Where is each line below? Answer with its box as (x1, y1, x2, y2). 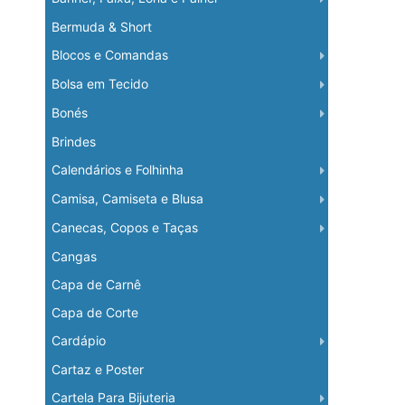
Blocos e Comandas (51, 46, 168, 62)
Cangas (51, 248, 97, 264)
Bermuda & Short (51, 18, 152, 34)
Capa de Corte (51, 304, 138, 320)
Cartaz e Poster (51, 361, 144, 377)
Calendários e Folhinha (51, 161, 184, 177)
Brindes (51, 133, 96, 149)
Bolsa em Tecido (51, 75, 148, 91)
